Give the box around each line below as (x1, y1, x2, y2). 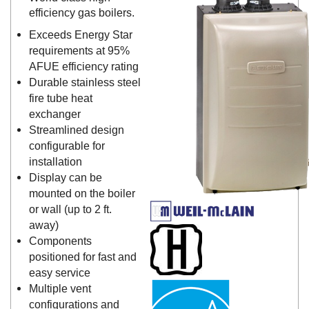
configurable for (28, 139, 105, 152)
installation (28, 154, 82, 168)
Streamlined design (28, 123, 124, 136)
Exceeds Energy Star (28, 28, 132, 41)
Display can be (28, 170, 102, 183)
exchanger (28, 107, 81, 120)
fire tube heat (28, 91, 92, 104)
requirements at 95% (28, 43, 130, 57)
